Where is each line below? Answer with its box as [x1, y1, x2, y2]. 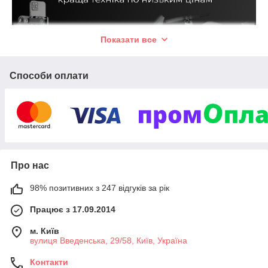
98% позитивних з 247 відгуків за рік [30, 183, 169, 193]
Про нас [11, 160, 49, 171]
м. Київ [30, 226, 59, 236]
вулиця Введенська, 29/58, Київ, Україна [30, 236, 187, 246]
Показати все [100, 35, 157, 45]
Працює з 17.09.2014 [30, 205, 115, 215]
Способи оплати [10, 71, 89, 81]
